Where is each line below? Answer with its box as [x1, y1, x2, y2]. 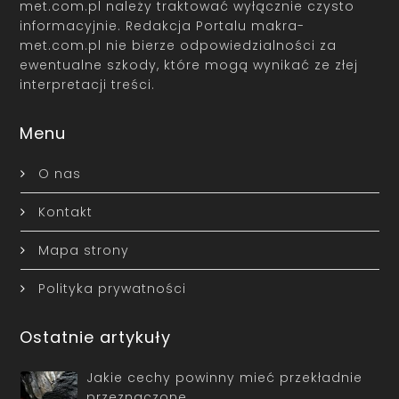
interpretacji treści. [20, 75, 156, 94]
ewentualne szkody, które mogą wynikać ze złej [20, 55, 359, 74]
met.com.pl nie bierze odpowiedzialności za [20, 36, 338, 54]
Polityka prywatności [37, 279, 186, 297]
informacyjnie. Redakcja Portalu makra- [20, 16, 305, 35]
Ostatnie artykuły [20, 325, 172, 348]
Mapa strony [37, 240, 129, 259]
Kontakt [37, 202, 93, 221]
